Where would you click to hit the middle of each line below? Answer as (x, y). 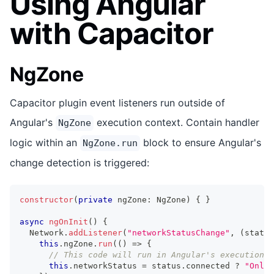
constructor (46, 199)
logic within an (45, 142)
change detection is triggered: (80, 162)
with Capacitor (112, 33)
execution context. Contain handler (176, 122)
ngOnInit (68, 221)
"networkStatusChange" (179, 232)
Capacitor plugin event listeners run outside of (117, 102)
